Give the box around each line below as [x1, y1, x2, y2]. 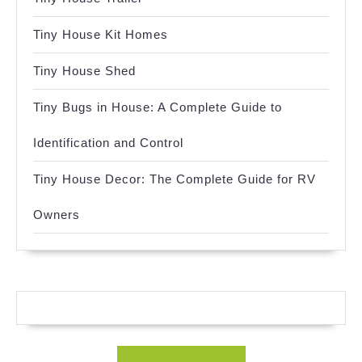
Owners [33, 207, 80, 221]
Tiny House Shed [33, 63, 136, 78]
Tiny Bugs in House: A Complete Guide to [33, 99, 282, 114]
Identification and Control [33, 135, 183, 149]
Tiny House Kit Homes [33, 27, 168, 41]
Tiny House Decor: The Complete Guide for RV [33, 171, 316, 186]
